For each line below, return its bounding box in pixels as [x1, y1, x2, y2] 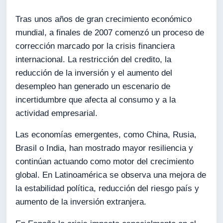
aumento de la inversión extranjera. [15, 197, 147, 207]
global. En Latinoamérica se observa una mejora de [15, 170, 207, 180]
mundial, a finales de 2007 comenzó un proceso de [15, 27, 205, 37]
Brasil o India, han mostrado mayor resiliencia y [15, 143, 194, 153]
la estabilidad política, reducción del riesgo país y [15, 184, 200, 194]
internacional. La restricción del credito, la [15, 54, 172, 64]
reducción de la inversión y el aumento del [15, 68, 173, 78]
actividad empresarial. [15, 108, 98, 118]
